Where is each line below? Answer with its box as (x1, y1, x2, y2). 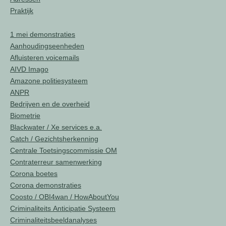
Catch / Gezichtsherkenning (10, 135, 98, 143)
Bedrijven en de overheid (10, 100, 90, 108)
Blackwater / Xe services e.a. (10, 123, 102, 131)
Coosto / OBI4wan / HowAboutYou (10, 193, 119, 201)
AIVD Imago (10, 65, 48, 73)
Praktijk (10, 7, 33, 15)
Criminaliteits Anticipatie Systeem (10, 204, 116, 212)
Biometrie (10, 111, 40, 120)
